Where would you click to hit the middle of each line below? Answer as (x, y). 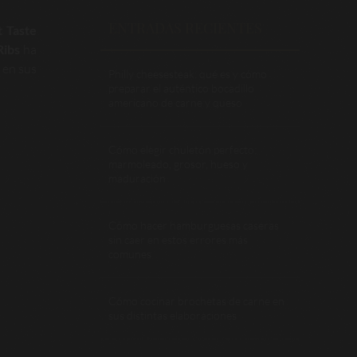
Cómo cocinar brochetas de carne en (196, 301)
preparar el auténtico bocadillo (181, 88)
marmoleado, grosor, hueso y (178, 164)
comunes (130, 254)
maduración (137, 178)
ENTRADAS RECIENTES (185, 28)
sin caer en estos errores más (178, 239)
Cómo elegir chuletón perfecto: (182, 149)
